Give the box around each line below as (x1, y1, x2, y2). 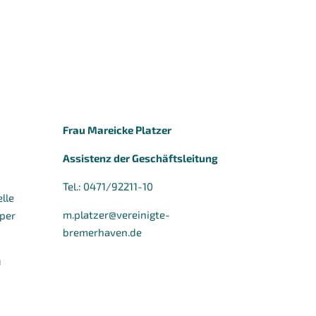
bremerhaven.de (63, 225, 142, 238)
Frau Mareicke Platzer (63, 123, 172, 136)
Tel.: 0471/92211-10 (63, 179, 154, 193)
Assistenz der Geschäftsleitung (63, 151, 219, 164)
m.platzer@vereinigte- (63, 207, 171, 221)
